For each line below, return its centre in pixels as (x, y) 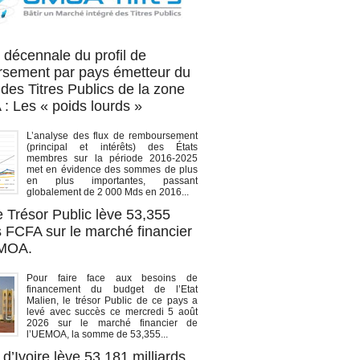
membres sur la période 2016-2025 (112, 159)
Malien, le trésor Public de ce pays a (112, 301)
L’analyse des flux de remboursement (112, 136)
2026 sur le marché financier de (112, 323)
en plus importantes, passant (112, 181)
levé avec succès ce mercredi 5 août (112, 312)
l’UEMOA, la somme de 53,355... (97, 335)
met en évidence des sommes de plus (112, 170)
